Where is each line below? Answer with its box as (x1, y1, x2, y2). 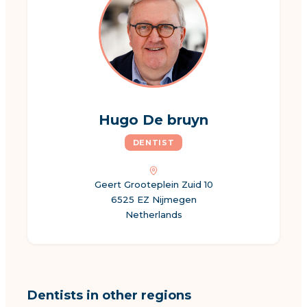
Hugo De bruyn (99, 112, 208, 128)
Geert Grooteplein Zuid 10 (94, 179, 213, 190)
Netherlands (125, 209, 182, 220)
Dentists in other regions (27, 288, 191, 303)
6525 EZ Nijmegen (110, 194, 197, 205)
